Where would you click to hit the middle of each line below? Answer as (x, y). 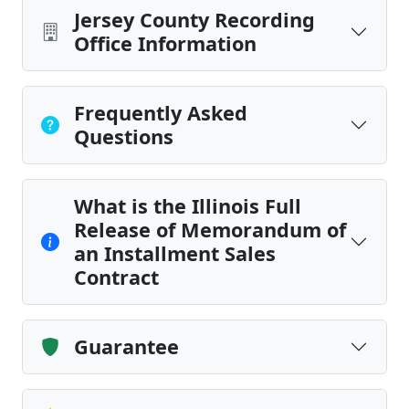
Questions (124, 136)
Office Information (165, 43)
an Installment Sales (175, 253)
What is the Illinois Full (188, 206)
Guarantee (126, 346)
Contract (116, 277)
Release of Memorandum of (210, 230)
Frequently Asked (161, 113)
